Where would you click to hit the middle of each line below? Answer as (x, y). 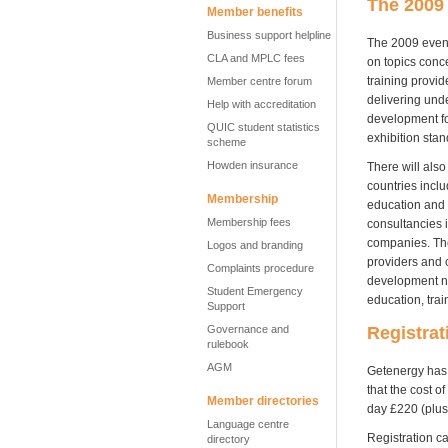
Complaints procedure (260, 268)
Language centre (248, 424)
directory (228, 439)
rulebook (228, 344)
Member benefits (255, 12)
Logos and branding (255, 245)
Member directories (263, 401)
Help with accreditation (261, 104)
